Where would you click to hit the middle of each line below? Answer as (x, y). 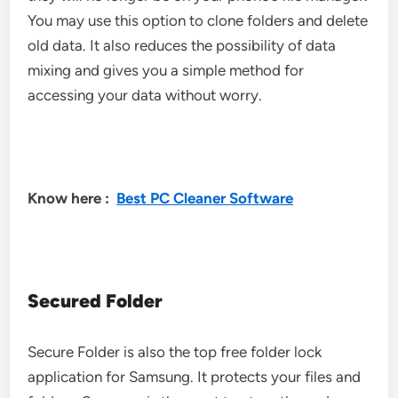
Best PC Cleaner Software (205, 198)
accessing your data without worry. (145, 95)
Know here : (72, 198)
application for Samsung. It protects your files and (195, 377)
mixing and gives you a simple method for (166, 70)
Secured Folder (96, 301)
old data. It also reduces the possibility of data (182, 45)
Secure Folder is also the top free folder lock (175, 352)
